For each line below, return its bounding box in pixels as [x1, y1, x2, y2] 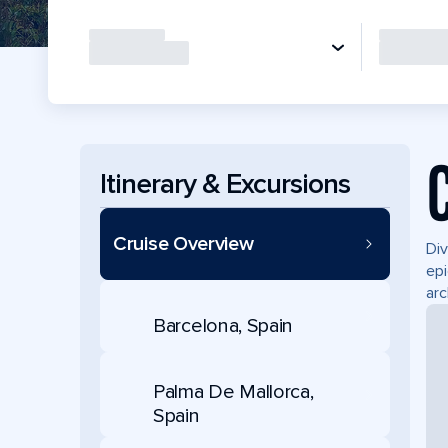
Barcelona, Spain [153, 313, 294, 338]
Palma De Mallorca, [153, 380, 314, 404]
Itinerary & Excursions [100, 166, 350, 201]
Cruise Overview [113, 232, 254, 256]
